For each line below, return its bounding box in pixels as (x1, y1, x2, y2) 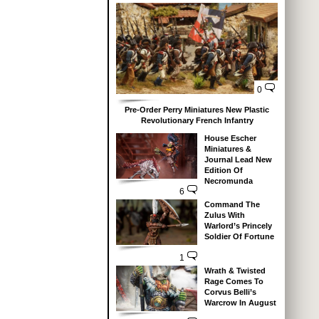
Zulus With (204, 210, 245, 219)
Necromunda (204, 176, 253, 185)
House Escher (204, 133, 256, 142)
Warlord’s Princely (204, 221, 272, 230)
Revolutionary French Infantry (140, 115, 253, 125)
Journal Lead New (204, 155, 272, 164)
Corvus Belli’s (204, 287, 256, 296)
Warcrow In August (204, 298, 276, 307)
